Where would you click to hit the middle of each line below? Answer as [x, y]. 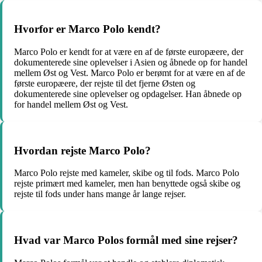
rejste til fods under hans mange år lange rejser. [100, 194]
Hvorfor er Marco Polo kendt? [87, 29]
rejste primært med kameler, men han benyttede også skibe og [127, 184]
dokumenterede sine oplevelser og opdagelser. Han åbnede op [128, 94]
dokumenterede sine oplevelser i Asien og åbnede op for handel [131, 62]
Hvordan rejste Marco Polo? [82, 150]
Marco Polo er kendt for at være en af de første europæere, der [129, 51]
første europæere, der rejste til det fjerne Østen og [105, 83]
